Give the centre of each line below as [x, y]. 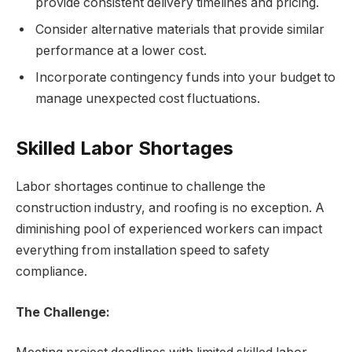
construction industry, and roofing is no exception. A [170, 207]
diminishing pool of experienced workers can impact [169, 229]
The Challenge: [63, 312]
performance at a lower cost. [121, 50]
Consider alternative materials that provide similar [180, 29]
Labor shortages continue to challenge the [141, 186]
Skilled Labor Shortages [125, 148]
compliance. [51, 271]
